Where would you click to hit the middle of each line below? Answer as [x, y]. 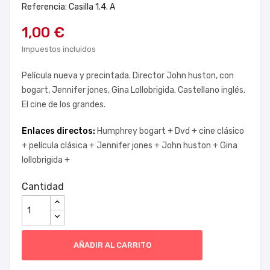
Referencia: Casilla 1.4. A [68, 7]
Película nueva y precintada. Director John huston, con [128, 76]
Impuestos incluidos [59, 49]
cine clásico [221, 131]
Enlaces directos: [59, 131]
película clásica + [63, 146]
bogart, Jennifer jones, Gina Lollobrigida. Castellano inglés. [133, 90]
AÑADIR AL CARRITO [112, 245]
